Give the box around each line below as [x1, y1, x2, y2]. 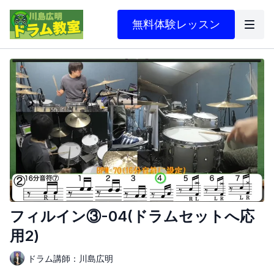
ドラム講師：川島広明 [28, 253, 113, 264]
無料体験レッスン [132, 17, 220, 31]
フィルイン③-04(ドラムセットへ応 [10, 207, 254, 226]
